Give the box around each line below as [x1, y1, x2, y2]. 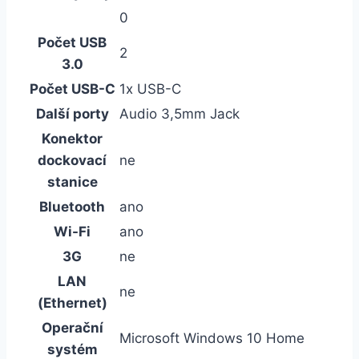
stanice [46, 173, 98, 190]
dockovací [38, 151, 107, 168]
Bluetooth [39, 198, 105, 215]
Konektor [42, 130, 103, 147]
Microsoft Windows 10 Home [119, 329, 305, 346]
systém [46, 341, 98, 357]
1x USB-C [119, 80, 181, 97]
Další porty [35, 105, 109, 122]
